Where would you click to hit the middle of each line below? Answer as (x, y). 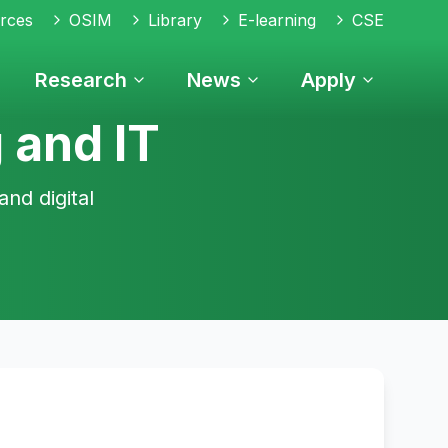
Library (175, 20)
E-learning (277, 20)
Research (81, 80)
